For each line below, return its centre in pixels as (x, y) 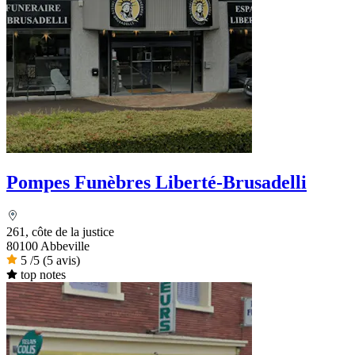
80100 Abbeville (48, 246)
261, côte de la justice (60, 231)
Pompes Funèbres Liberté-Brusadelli (157, 182)
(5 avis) (61, 260)
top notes (43, 274)
